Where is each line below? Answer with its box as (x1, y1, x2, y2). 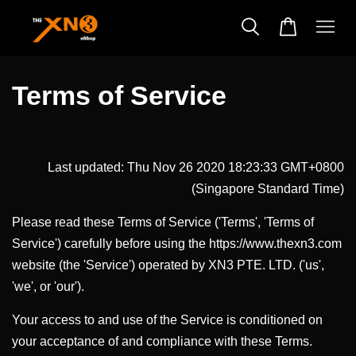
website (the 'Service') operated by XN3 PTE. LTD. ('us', (12, 258, 324, 272)
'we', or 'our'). (12, 280, 84, 293)
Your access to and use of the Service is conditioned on (12, 313, 323, 327)
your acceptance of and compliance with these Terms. (12, 335, 312, 348)
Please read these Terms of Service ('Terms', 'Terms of (12, 215, 314, 229)
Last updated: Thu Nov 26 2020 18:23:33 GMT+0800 (48, 161, 344, 174)
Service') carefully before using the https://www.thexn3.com (12, 237, 342, 250)
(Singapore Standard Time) (192, 182, 344, 195)
